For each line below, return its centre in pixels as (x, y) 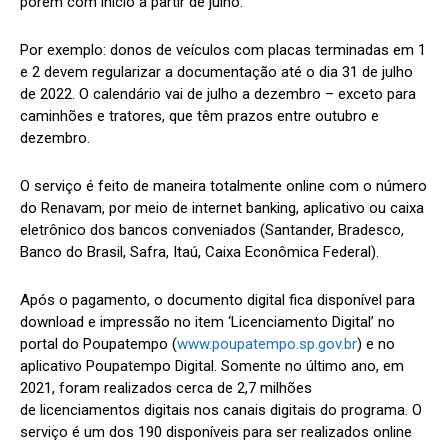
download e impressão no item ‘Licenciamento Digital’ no (207, 321)
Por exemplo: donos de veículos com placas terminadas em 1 (223, 49)
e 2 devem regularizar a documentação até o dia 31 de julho (216, 71)
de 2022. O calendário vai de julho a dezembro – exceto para (218, 93)
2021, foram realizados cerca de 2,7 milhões (166, 387)
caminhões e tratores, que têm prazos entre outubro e (199, 115)
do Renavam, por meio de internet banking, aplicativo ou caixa (222, 207)
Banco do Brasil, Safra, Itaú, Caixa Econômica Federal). (199, 251)
